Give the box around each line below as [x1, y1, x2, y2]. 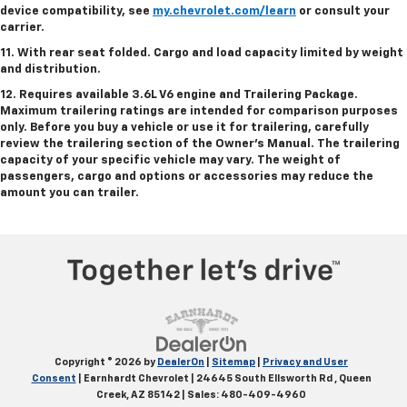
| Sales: [180, 389, 221, 400]
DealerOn [157, 356, 204, 367]
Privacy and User [263, 356, 348, 367]
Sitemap [212, 356, 255, 367]
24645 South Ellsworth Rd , [194, 372, 337, 383]
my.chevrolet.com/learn [153, 5, 296, 17]
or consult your [296, 5, 390, 17]
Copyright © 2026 [55, 356, 144, 367]
